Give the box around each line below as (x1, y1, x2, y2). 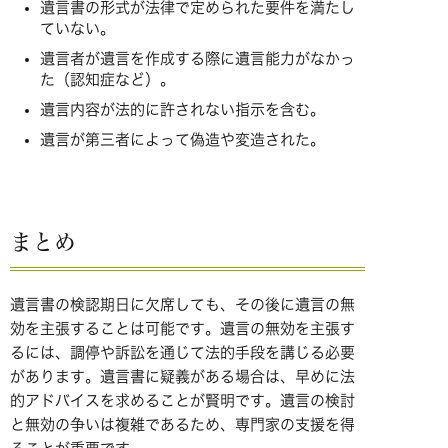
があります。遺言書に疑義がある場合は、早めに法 (10, 369, 355, 385)
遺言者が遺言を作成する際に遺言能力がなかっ (40, 51, 355, 67)
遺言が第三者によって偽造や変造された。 (40, 132, 325, 148)
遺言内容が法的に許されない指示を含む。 (40, 102, 325, 118)
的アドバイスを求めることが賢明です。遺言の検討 (10, 393, 355, 409)
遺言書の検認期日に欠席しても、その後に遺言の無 (10, 297, 355, 313)
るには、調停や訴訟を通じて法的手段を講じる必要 (10, 345, 355, 361)
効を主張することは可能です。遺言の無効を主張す (10, 321, 355, 337)
